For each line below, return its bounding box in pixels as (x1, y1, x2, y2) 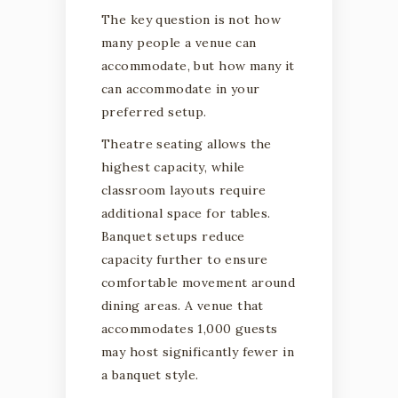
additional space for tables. (101, 204, 271, 221)
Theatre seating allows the (101, 135, 272, 152)
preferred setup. (101, 103, 207, 120)
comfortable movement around (101, 274, 296, 291)
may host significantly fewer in (101, 343, 295, 360)
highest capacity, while (101, 158, 245, 175)
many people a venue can (101, 34, 257, 51)
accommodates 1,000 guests (101, 320, 278, 337)
